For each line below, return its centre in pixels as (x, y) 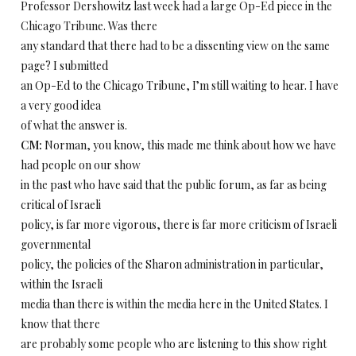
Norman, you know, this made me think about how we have (189, 145)
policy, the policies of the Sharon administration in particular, (172, 264)
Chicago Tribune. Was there (89, 26)
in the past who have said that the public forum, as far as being (174, 185)
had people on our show (81, 165)
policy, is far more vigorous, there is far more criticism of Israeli (179, 224)
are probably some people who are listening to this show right (174, 344)
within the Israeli (62, 284)
